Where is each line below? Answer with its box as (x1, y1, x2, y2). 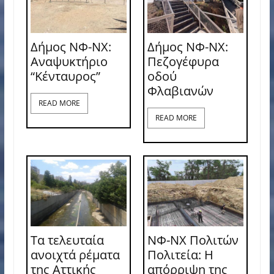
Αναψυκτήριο (30, 53, 108, 70)
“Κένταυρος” (30, 68, 100, 85)
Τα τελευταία (30, 232, 104, 249)
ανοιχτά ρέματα (30, 246, 120, 264)
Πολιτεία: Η (147, 246, 213, 264)
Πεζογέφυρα (147, 53, 219, 70)
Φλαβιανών (147, 83, 213, 100)
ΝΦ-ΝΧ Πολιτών (147, 232, 239, 249)
